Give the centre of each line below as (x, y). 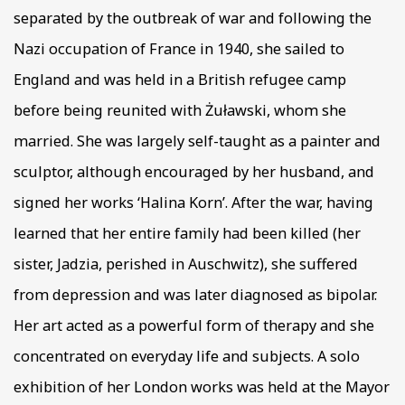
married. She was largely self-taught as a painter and (197, 141)
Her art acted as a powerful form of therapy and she (194, 326)
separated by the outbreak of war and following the (193, 19)
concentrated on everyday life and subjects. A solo (187, 357)
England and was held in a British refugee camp (180, 80)
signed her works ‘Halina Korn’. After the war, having (193, 203)
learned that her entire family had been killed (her (187, 234)
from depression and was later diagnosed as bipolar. (195, 295)
